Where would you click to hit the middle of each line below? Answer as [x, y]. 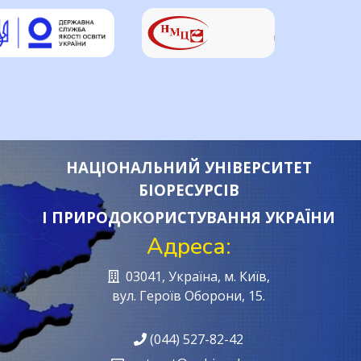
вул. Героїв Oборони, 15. [189, 296]
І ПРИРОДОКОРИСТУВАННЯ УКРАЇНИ [189, 218]
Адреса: [189, 247]
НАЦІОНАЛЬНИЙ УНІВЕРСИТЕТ [189, 168]
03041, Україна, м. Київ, [194, 277]
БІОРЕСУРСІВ [189, 190]
